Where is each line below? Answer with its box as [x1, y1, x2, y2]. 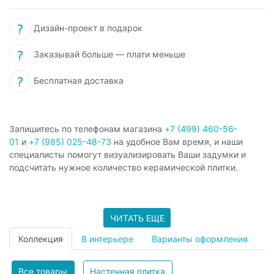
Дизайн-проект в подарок [31, 23, 143, 34]
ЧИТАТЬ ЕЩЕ [109, 212, 165, 223]
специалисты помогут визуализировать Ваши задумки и [9, 149, 246, 160]
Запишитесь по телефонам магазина [9, 124, 165, 135]
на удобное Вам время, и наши [111, 136, 243, 147]
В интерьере [81, 233, 133, 244]
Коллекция [18, 233, 63, 244]
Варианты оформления [152, 233, 248, 244]
